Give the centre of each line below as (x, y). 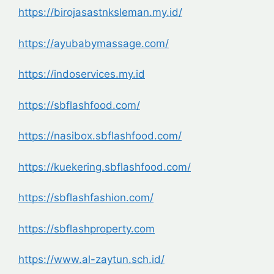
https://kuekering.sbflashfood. (92, 167)
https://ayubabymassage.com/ (94, 43)
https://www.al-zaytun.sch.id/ (91, 260)
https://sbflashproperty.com (87, 228)
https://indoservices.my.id (82, 74)
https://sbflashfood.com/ (79, 105)
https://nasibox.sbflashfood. (88, 136)
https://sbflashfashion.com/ (86, 198)
